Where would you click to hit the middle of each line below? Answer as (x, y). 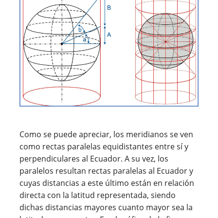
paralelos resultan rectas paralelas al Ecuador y (106, 171)
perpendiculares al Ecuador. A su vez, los (94, 159)
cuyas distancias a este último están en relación (107, 183)
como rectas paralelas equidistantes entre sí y (104, 147)
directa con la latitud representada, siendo (98, 195)
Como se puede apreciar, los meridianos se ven (106, 135)
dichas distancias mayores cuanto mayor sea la (106, 208)
